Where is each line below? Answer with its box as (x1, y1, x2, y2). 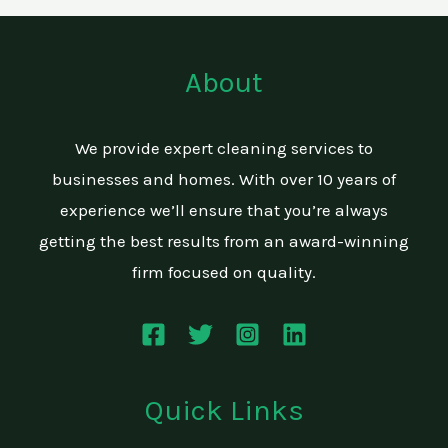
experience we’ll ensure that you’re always (60, 200, 388, 221)
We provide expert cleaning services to (75, 138, 373, 159)
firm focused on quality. (132, 262, 316, 283)
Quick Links (144, 393, 304, 428)
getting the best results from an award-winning (39, 231, 409, 252)
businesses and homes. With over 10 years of (52, 169, 396, 190)
